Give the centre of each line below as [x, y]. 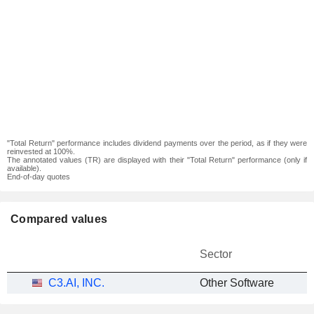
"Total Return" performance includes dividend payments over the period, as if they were [157, 143]
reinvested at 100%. [41, 151]
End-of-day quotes [39, 177]
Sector [216, 254]
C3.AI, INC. [76, 283]
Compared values [59, 219]
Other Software [237, 283]
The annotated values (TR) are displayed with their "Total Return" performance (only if [157, 160]
